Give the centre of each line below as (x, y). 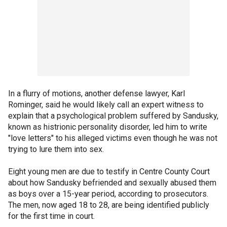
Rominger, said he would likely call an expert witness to (106, 105)
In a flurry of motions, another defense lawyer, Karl (97, 93)
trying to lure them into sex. (56, 149)
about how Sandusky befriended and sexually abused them (112, 183)
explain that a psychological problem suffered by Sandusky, (113, 116)
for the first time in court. (51, 216)
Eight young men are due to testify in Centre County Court (109, 172)
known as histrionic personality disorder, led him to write (108, 127)
